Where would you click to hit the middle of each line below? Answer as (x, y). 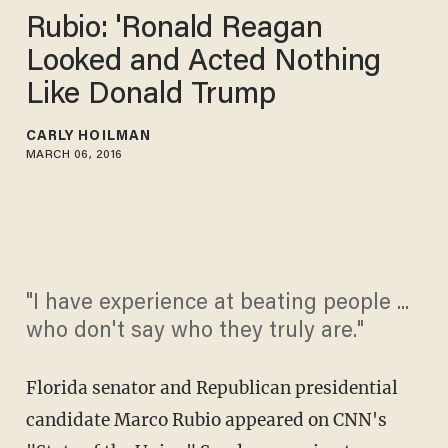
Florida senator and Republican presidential (211, 388)
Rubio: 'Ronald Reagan (174, 29)
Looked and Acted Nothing (203, 62)
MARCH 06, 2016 (74, 154)
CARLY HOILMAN (88, 136)
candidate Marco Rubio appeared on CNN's (206, 420)
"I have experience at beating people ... (217, 304)
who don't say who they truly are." (194, 332)
